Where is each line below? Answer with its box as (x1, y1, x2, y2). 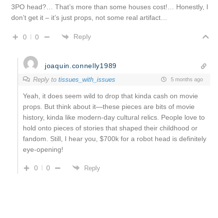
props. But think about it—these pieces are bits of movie (23, 102, 195, 110)
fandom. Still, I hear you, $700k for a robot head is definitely (23, 134, 206, 143)
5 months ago (169, 76, 203, 83)
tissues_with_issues (58, 75, 115, 83)
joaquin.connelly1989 (45, 61, 117, 70)
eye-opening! (23, 145, 63, 153)
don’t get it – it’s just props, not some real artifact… (11, 13, 167, 21)
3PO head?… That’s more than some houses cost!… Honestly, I (11, 2, 208, 11)
